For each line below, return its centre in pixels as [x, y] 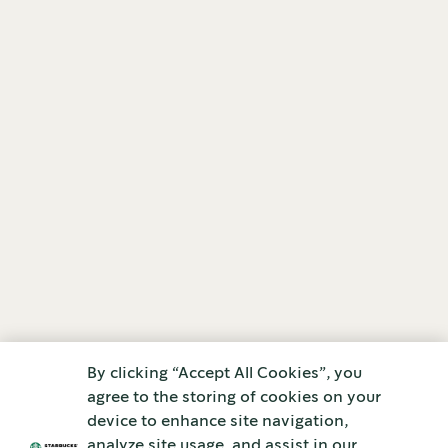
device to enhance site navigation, [218, 421]
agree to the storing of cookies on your [234, 397]
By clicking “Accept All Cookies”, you [225, 373]
